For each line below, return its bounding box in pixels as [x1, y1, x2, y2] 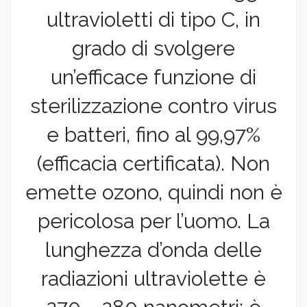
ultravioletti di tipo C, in [47, 8, 260, 32]
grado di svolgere [72, 36, 235, 61]
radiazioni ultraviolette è [41, 267, 266, 291]
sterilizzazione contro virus [30, 94, 277, 119]
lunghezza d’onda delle [45, 238, 262, 262]
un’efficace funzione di [51, 65, 256, 90]
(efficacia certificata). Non [37, 151, 270, 176]
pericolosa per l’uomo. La [37, 209, 270, 234]
